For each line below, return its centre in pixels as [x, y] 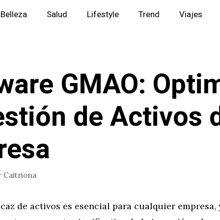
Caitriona [20, 175]
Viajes [191, 14]
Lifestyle [103, 14]
